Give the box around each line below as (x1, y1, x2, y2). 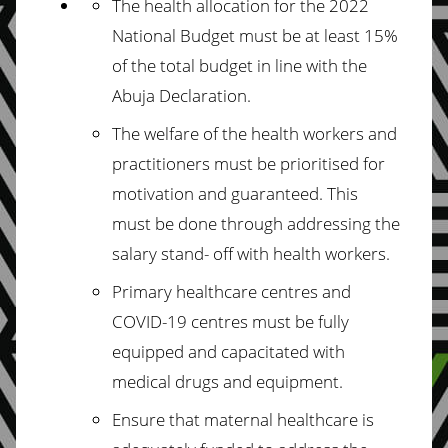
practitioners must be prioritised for (112, 151, 385, 175)
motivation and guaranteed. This (112, 181, 358, 205)
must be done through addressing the (112, 211, 400, 235)
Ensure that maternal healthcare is (112, 407, 374, 431)
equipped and (112, 339, 221, 363)
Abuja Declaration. (112, 83, 251, 107)
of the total (112, 53, 199, 77)
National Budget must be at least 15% (112, 23, 398, 47)
